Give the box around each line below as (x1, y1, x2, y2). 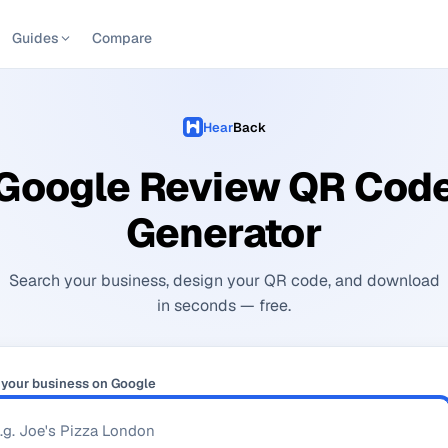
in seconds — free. (157, 294, 291, 316)
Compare (91, 29, 152, 47)
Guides (11, 29, 59, 47)
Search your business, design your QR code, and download (8, 269, 440, 291)
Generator (126, 206, 322, 259)
